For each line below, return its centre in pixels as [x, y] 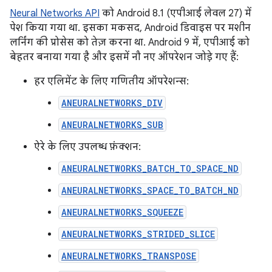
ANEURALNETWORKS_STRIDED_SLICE [138, 234]
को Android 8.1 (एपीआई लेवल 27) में [175, 14]
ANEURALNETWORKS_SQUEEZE [122, 212]
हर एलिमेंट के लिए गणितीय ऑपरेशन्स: [111, 82]
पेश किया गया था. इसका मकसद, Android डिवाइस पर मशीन [130, 28]
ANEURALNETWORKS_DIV [112, 103]
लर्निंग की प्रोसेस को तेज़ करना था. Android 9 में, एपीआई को [130, 43]
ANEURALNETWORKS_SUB [112, 125]
